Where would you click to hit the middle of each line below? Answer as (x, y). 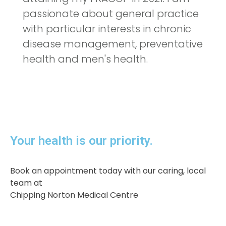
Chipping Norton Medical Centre (74, 195)
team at (26, 183)
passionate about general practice (111, 13)
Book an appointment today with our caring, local (108, 171)
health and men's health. (85, 59)
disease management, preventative (113, 44)
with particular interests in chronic (107, 29)
